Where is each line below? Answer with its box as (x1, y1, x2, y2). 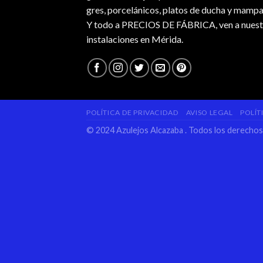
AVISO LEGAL (186, 107, 233, 117)
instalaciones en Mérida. (86, 33, 183, 45)
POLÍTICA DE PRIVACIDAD (86, 107, 179, 117)
